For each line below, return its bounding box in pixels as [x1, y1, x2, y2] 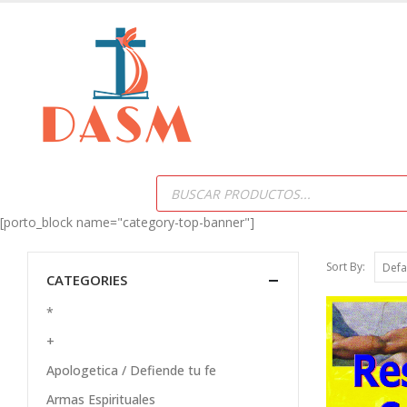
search [155, 184, 194, 202]
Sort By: [325, 259, 365, 274]
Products [155, 172, 208, 189]
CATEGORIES [46, 271, 127, 289]
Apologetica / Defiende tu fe [46, 362, 216, 380]
